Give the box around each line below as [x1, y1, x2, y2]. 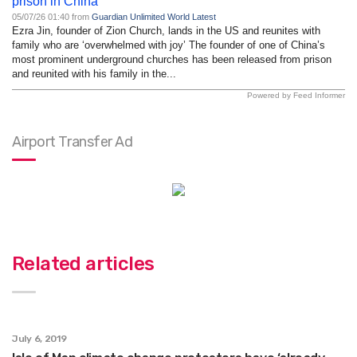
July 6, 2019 [12, 332, 67, 344]
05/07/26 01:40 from [12, 11, 92, 22]
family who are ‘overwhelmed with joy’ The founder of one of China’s [12, 38, 325, 51]
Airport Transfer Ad [12, 132, 133, 151]
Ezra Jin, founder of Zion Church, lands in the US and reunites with [12, 24, 320, 37]
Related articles [12, 252, 155, 275]
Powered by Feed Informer [247, 90, 345, 100]
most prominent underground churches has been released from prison [12, 53, 331, 65]
